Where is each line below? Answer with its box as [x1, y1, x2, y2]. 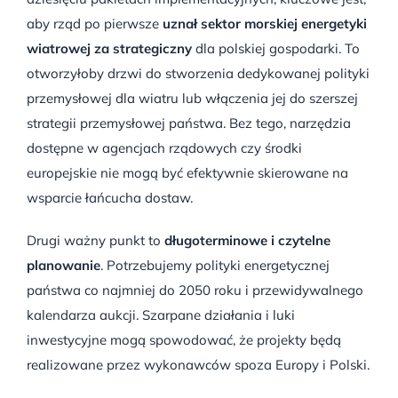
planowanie [27, 256, 100, 274]
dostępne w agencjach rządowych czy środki [27, 139, 302, 156]
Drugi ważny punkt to [27, 231, 164, 249]
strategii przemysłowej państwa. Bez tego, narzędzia [27, 114, 351, 131]
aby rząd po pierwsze [27, 14, 163, 32]
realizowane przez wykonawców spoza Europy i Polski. [27, 355, 370, 373]
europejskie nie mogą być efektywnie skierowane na [27, 163, 348, 181]
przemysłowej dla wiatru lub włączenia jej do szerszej [27, 89, 358, 107]
